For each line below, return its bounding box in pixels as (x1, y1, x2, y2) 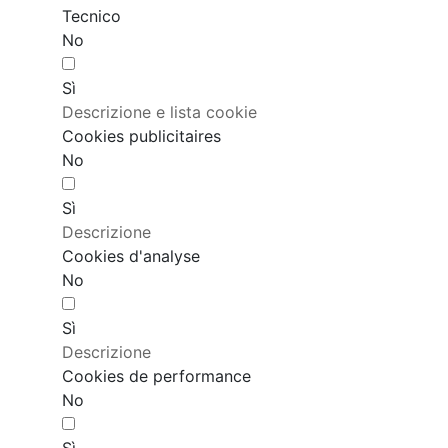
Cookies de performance (62, 366, 251, 387)
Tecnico (62, 6, 121, 27)
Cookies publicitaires (62, 126, 221, 147)
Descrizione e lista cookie (62, 102, 257, 123)
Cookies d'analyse (62, 246, 200, 267)
